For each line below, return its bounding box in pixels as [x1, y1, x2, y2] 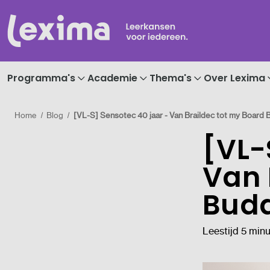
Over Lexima [204, 71, 265, 85]
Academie [87, 71, 137, 85]
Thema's [149, 71, 192, 85]
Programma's [7, 71, 75, 85]
